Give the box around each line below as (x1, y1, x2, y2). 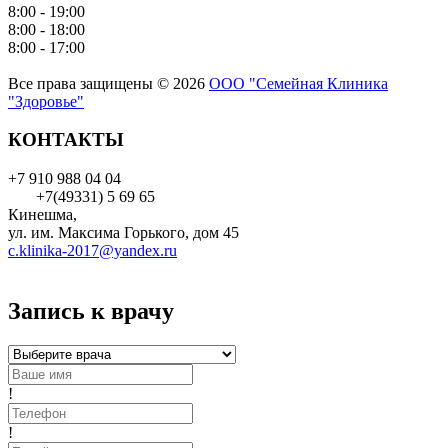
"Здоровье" (8, 92, 84, 110)
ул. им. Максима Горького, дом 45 (8, 223, 239, 241)
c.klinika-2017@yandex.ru (8, 241, 177, 259)
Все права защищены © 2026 (8, 74, 209, 92)
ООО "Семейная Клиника (209, 74, 388, 92)
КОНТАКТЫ (8, 129, 124, 151)
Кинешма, (8, 205, 77, 223)
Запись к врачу (8, 297, 174, 324)
